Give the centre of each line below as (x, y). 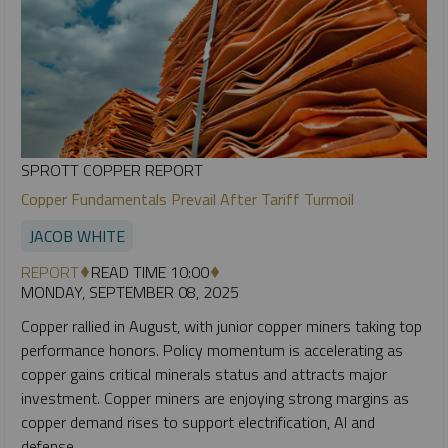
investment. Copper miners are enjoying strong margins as (215, 397)
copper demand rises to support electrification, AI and (198, 421)
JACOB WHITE (77, 235)
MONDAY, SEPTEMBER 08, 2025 (130, 291)
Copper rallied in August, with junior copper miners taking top (221, 325)
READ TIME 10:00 (150, 271)
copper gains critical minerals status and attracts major (204, 373)
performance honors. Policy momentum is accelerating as (212, 349)
